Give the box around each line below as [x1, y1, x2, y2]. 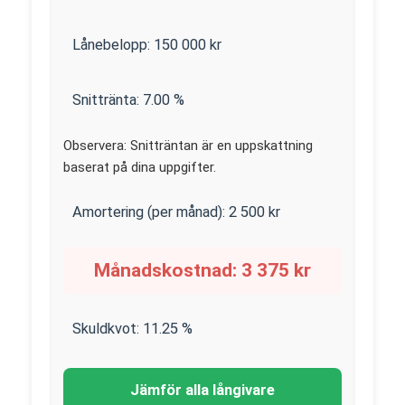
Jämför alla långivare [130, 381, 275, 399]
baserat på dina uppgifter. [63, 158, 216, 175]
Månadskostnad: [94, 259, 241, 281]
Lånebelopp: [72, 35, 154, 53]
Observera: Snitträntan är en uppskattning [63, 137, 313, 154]
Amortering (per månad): [72, 202, 229, 221]
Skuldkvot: [72, 319, 143, 337]
